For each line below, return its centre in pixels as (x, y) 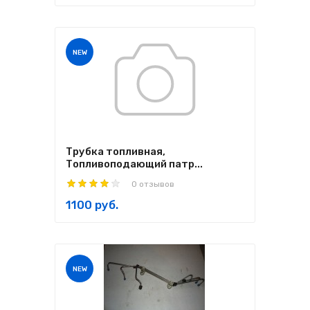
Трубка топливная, (116, 152)
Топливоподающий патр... (134, 164)
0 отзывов (153, 184)
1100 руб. (92, 205)
